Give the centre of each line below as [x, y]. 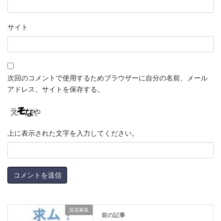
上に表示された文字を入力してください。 [73, 132]
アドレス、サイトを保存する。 [56, 89]
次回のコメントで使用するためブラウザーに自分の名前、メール [108, 77]
